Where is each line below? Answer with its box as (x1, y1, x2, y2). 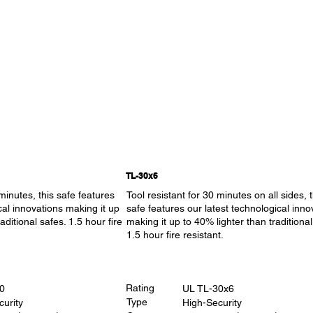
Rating (126, 282, 155, 294)
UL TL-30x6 (182, 282, 234, 294)
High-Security (182, 296, 242, 308)
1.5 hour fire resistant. (126, 229, 224, 241)
